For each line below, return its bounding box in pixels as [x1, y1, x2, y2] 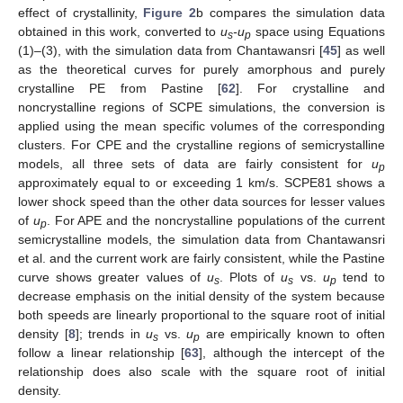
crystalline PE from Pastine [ [18, 81, 222, 96]
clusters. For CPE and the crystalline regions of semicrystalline [18, 138, 385, 153]
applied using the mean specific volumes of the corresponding [18, 119, 385, 134]
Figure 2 [143, 5, 196, 21]
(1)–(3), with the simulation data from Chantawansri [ [18, 43, 324, 58]
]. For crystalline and [236, 81, 386, 96]
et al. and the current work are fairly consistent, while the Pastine [18, 251, 385, 266]
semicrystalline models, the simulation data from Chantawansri [18, 232, 385, 247]
